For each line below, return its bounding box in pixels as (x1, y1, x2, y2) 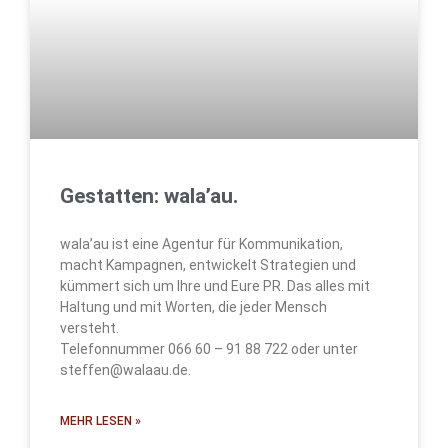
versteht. (60, 320, 122, 337)
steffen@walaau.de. (60, 362, 191, 379)
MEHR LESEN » (60, 414, 141, 429)
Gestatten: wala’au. (60, 184, 238, 209)
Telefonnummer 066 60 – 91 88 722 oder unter (60, 341, 358, 358)
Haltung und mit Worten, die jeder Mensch (60, 299, 327, 316)
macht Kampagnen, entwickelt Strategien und (60, 257, 356, 274)
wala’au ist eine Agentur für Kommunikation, (60, 236, 343, 253)
